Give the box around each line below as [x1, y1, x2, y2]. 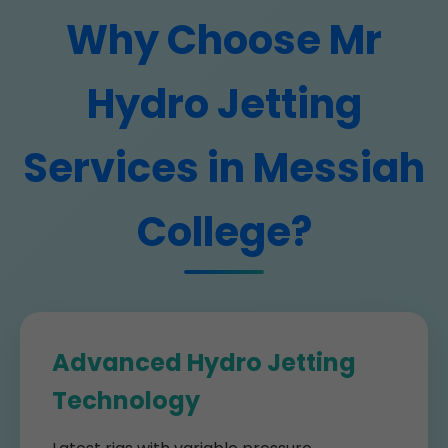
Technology [52, 384, 200, 417]
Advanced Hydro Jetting [52, 346, 356, 379]
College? [136, 204, 312, 260]
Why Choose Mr [66, 12, 382, 68]
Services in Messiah [23, 140, 425, 196]
